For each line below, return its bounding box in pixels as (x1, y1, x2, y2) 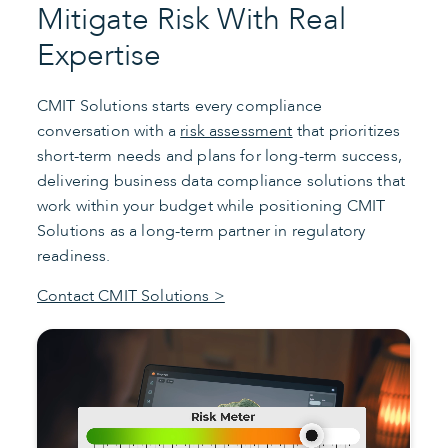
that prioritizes (292, 120, 401, 143)
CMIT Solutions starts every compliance (37, 95, 323, 118)
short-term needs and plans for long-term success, (37, 145, 402, 168)
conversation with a (37, 120, 181, 143)
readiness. (37, 245, 111, 268)
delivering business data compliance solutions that (37, 170, 406, 193)
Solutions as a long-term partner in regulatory (37, 220, 366, 243)
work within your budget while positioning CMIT (37, 195, 386, 218)
